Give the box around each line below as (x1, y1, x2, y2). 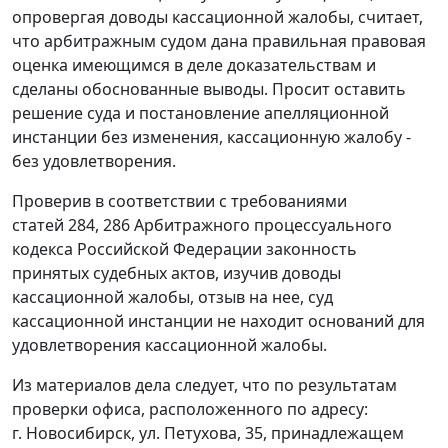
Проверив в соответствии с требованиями (12, 190, 347, 213)
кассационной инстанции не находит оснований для (12, 310, 425, 333)
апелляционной (260, 102, 389, 125)
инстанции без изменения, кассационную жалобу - (12, 126, 411, 149)
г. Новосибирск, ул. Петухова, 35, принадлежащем (12, 422, 404, 445)
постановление (139, 102, 260, 125)
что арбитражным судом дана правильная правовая (12, 30, 426, 53)
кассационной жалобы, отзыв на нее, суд (12, 286, 333, 309)
